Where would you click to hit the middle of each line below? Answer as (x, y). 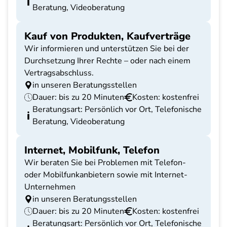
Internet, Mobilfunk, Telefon (92, 150)
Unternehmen (50, 187)
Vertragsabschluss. (59, 73)
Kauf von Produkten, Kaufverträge (107, 36)
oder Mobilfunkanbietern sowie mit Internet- (106, 175)
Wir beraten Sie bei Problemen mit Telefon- (105, 163)
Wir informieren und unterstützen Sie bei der (107, 49)
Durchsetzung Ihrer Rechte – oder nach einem (107, 61)
